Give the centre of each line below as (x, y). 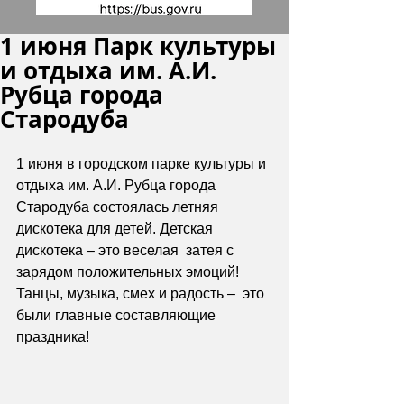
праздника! (55, 337)
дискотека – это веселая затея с (127, 250)
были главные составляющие (118, 315)
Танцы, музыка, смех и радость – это (142, 294)
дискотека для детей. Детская (116, 229)
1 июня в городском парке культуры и (143, 164)
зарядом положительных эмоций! (129, 272)
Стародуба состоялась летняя (119, 207)
